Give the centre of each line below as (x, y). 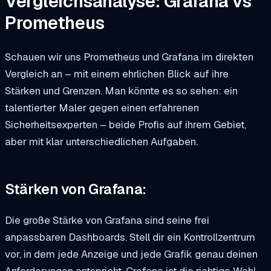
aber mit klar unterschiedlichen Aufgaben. (101, 142)
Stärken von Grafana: (76, 189)
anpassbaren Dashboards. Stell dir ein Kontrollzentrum (130, 237)
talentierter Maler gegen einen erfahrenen (102, 108)
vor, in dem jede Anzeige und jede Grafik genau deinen (131, 254)
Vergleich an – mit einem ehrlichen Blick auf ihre (117, 74)
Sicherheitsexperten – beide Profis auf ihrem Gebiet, (126, 125)
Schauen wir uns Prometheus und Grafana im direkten (129, 57)
